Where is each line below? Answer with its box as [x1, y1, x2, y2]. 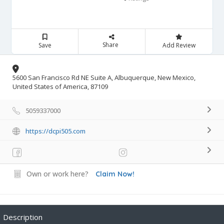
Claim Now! [95, 169, 134, 178]
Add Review [162, 40, 195, 49]
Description [3, 211, 42, 222]
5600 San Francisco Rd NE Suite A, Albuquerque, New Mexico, [12, 72, 195, 82]
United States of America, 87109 [12, 81, 108, 91]
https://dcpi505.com [25, 126, 85, 135]
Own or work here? [26, 168, 88, 178]
